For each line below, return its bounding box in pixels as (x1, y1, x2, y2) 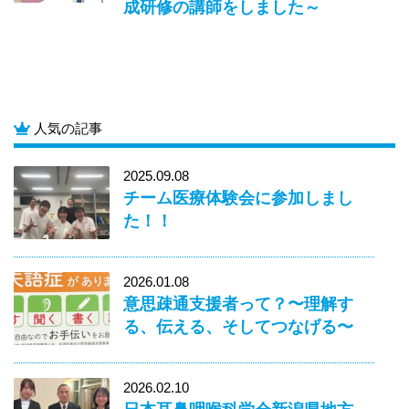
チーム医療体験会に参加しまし (123, 187, 353, 207)
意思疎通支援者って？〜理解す (123, 293, 353, 313)
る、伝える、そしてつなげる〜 (123, 316, 353, 336)
